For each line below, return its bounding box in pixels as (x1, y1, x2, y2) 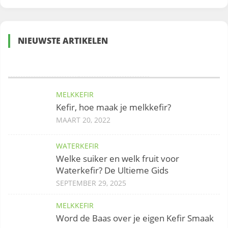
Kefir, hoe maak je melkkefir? (56, 101, 171, 113)
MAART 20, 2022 (56, 115, 110, 125)
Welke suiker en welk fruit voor (56, 153, 179, 165)
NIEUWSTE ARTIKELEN (18, 35, 108, 47)
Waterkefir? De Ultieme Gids (56, 164, 168, 177)
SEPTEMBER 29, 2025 (56, 178, 126, 188)
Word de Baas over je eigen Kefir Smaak (56, 212, 214, 224)
